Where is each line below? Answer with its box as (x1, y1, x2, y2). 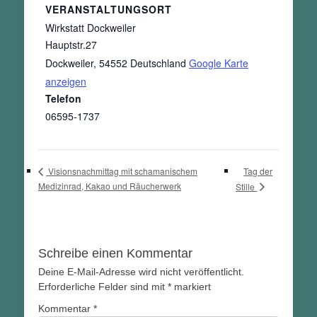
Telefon (45, 91, 81, 106)
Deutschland (130, 56, 186, 71)
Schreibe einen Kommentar (38, 246, 192, 261)
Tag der (243, 164, 273, 177)
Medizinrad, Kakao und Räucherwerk (38, 179, 181, 192)
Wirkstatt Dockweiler (45, 21, 136, 35)
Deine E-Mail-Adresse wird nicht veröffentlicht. (38, 266, 244, 278)
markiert (171, 281, 211, 293)
